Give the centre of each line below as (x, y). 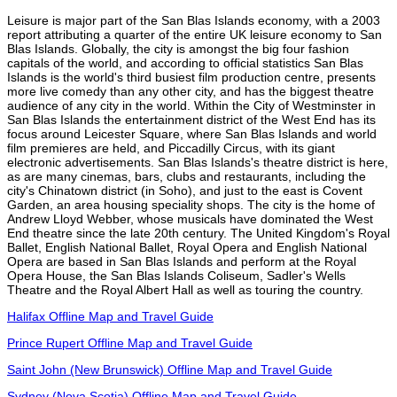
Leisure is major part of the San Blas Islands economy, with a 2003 (194, 20)
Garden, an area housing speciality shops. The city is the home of (191, 204)
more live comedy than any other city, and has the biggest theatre (191, 91)
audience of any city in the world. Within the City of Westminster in (191, 105)
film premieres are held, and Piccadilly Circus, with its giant (171, 148)
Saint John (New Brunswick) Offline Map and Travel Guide (170, 369)
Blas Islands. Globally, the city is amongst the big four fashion (178, 48)
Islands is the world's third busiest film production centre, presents (191, 77)
